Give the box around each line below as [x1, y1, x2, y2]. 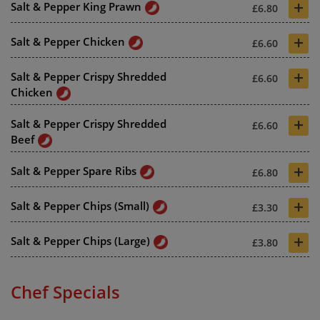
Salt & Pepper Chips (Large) [11, 233, 150, 248]
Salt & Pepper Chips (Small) [11, 198, 149, 213]
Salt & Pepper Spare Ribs [11, 163, 136, 178]
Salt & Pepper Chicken [11, 34, 125, 49]
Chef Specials [11, 279, 120, 304]
